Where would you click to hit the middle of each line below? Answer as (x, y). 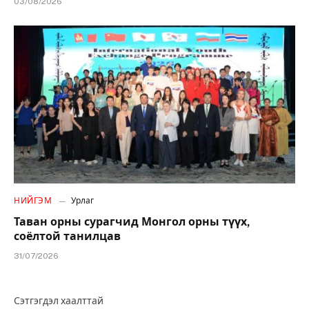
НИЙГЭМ (33, 201)
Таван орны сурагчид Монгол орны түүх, (132, 222)
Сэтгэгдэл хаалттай (59, 301)
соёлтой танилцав (67, 237)
